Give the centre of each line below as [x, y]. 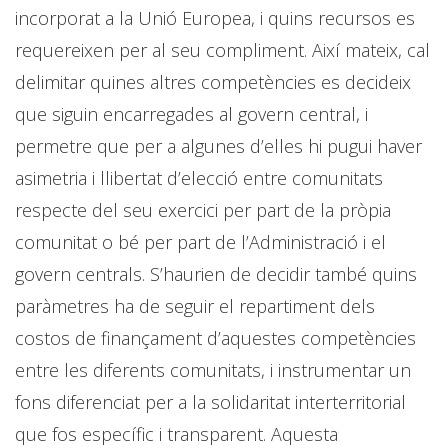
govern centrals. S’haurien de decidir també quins [216, 273]
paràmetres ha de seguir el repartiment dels [195, 305]
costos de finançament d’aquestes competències [215, 337]
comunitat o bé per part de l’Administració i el [200, 241]
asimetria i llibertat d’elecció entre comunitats [199, 177]
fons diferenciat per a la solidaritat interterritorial [210, 401]
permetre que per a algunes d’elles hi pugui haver [218, 145]
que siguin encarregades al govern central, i [191, 113]
